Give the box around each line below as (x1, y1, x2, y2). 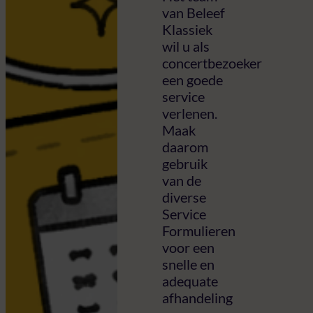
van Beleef (162, 3, 225, 21)
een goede (162, 71, 223, 88)
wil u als (162, 37, 210, 54)
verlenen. (162, 104, 217, 122)
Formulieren (162, 221, 235, 239)
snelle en (162, 255, 214, 272)
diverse (162, 188, 206, 205)
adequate (162, 272, 218, 289)
